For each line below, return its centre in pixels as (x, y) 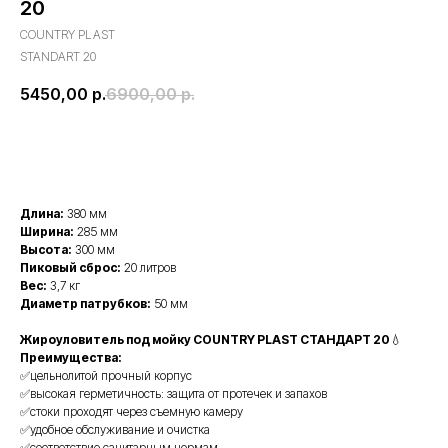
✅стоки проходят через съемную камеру (131, 411)
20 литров (148, 267)
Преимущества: (71, 357)
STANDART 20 (58, 56)
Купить (224, 149)
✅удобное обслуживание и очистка (115, 429)
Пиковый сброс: (70, 267)
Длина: (42, 213)
